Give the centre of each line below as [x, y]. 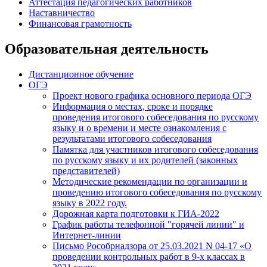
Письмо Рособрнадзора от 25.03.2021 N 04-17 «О [152, 246]
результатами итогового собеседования [132, 138]
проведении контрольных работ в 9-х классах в [149, 256]
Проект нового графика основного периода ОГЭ [152, 95]
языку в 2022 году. [90, 203]
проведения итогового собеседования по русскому [156, 117]
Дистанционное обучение [81, 74]
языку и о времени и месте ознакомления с [139, 128]
